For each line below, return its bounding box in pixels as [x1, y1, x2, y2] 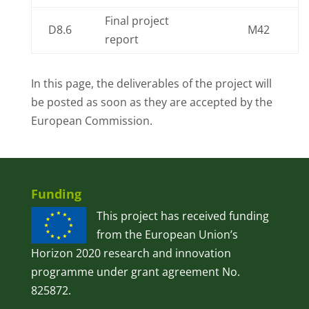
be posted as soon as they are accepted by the [30, 94, 272, 110]
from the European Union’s [96, 227, 238, 242]
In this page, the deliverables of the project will [30, 76, 272, 91]
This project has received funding [96, 208, 269, 223]
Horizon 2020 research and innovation [30, 246, 231, 261]
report [104, 32, 139, 47]
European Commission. [30, 113, 152, 128]
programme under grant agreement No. [30, 264, 240, 279]
